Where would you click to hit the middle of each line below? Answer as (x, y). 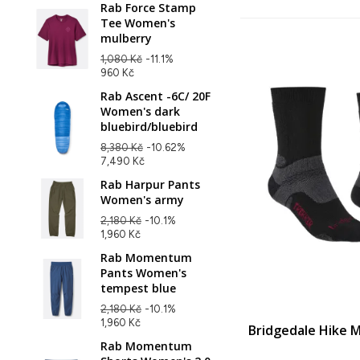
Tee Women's (138, 22)
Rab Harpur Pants (150, 184)
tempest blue (138, 288)
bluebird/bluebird (149, 126)
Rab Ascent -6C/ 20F (155, 96)
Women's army (142, 199)
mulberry (126, 38)
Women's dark (140, 111)
